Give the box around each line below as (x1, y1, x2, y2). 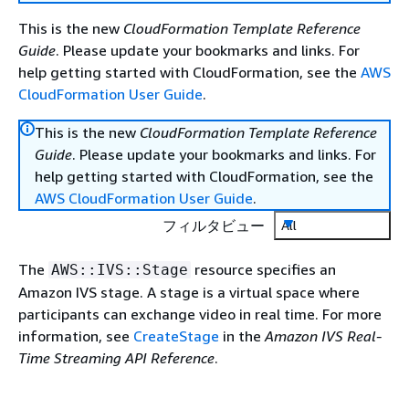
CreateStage (133, 327, 219, 345)
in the (219, 327, 265, 345)
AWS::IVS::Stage (51, 261, 188, 278)
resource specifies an (191, 260, 336, 278)
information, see (18, 327, 133, 345)
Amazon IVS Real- (265, 327, 382, 345)
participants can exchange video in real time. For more (18, 305, 382, 323)
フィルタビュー (163, 216, 265, 235)
